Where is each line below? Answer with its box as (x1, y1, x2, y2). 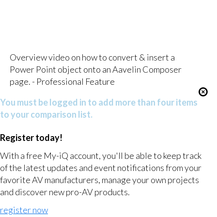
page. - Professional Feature (9, 76, 115, 87)
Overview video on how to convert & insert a (9, 51, 175, 62)
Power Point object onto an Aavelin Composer (9, 63, 182, 75)
